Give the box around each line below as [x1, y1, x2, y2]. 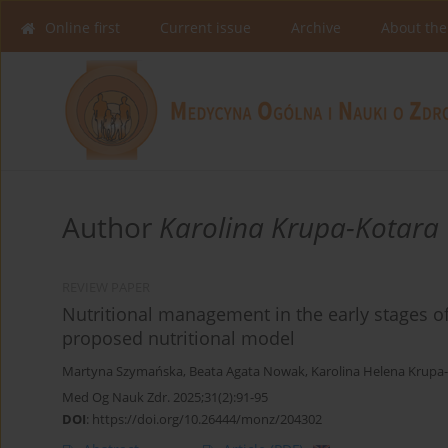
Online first [45, 18, 120, 37]
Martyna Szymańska [62, 363, 183, 381]
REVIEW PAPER [62, 279, 150, 297]
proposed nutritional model [62, 326, 295, 351]
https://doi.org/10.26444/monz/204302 [92, 410, 322, 429]
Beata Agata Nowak [189, 363, 305, 381]
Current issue [160, 18, 251, 37]
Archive [291, 18, 341, 37]
